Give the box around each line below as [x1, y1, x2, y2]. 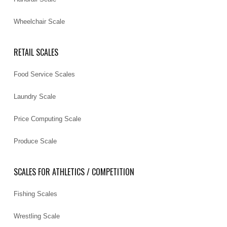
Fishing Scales [14, 190, 58, 198]
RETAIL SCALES [14, 46, 59, 58]
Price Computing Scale [14, 115, 82, 123]
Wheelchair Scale [14, 17, 65, 25]
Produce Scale [14, 137, 57, 145]
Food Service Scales [14, 70, 75, 78]
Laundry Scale [14, 92, 56, 100]
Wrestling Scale [14, 212, 60, 220]
